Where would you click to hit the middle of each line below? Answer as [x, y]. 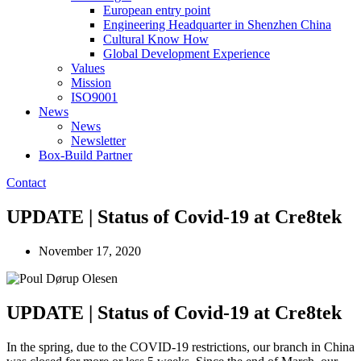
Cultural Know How [156, 39]
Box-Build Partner [85, 155]
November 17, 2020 [90, 251]
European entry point [157, 10]
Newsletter [98, 141]
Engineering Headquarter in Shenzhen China [217, 25]
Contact [26, 183]
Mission [91, 83]
